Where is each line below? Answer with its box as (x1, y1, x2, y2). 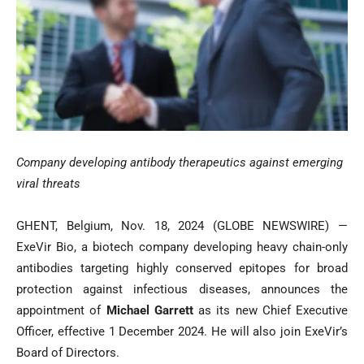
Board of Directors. (16, 345, 119, 361)
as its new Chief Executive (193, 303, 348, 318)
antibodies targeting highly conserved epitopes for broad (16, 261, 348, 276)
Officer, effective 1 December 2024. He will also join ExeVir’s (16, 324, 348, 340)
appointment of (16, 303, 106, 318)
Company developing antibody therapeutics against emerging (16, 155, 343, 171)
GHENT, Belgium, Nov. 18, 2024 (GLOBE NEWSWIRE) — (16, 219, 348, 234)
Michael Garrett (106, 303, 193, 318)
